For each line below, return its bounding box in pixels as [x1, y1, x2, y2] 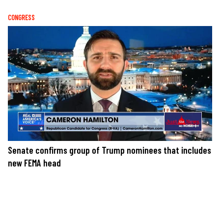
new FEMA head [8, 157, 61, 168]
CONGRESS [8, 13, 35, 22]
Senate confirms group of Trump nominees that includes [8, 144, 211, 156]
